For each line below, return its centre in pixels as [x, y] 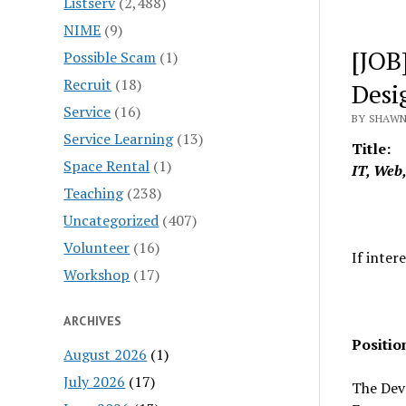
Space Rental [107, 165]
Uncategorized [111, 220]
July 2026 [95, 381]
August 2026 [106, 354]
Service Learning [119, 138]
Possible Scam [110, 57]
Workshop [97, 274]
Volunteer [97, 247]
